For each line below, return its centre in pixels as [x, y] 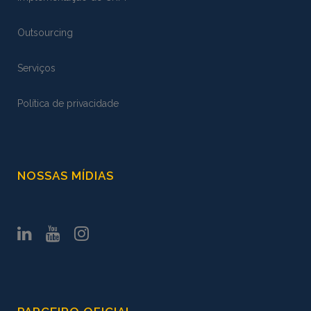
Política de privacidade [68, 103]
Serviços [36, 68]
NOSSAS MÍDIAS [66, 176]
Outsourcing [45, 33]
